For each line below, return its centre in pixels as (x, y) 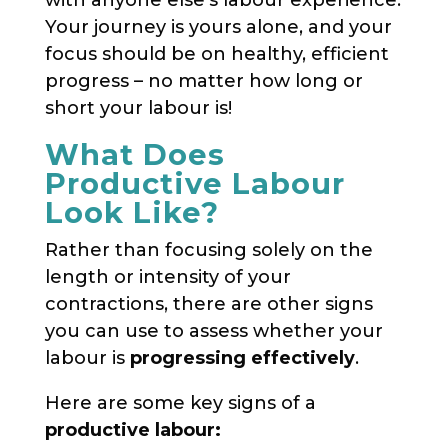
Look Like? (131, 212)
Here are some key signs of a (180, 402)
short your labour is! (138, 107)
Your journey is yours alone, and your (218, 26)
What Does (134, 154)
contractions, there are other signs (208, 303)
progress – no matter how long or (203, 80)
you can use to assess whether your (213, 330)
